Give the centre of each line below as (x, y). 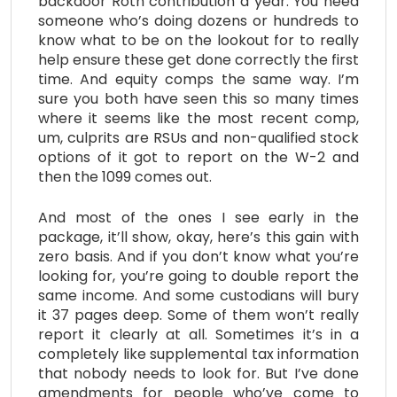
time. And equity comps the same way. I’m (198, 80)
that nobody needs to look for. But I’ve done (198, 374)
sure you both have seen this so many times (198, 99)
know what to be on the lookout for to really (198, 41)
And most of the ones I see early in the (198, 218)
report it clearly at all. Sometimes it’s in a (198, 335)
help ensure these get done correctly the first (198, 60)
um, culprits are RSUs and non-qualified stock (198, 138)
